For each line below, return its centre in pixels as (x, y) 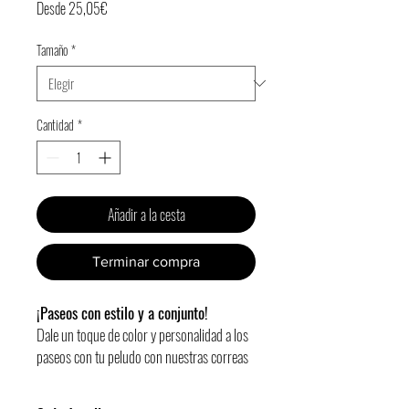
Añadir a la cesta (146, 214)
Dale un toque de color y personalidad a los (142, 334)
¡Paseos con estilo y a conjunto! (122, 312)
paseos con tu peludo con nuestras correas (142, 356)
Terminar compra (146, 261)
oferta (121, 51)
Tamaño (52, 49)
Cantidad (55, 124)
